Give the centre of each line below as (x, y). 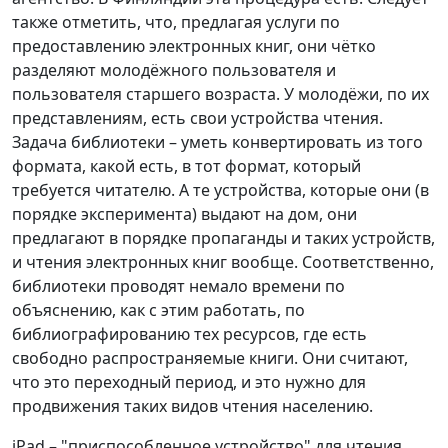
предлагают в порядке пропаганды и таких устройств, (223, 238)
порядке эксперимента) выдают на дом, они (184, 214)
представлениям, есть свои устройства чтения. (197, 118)
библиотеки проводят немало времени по (178, 286)
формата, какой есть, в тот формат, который (186, 166)
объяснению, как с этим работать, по (158, 310)
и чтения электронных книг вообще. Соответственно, (223, 262)
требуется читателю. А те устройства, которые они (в (220, 190)
